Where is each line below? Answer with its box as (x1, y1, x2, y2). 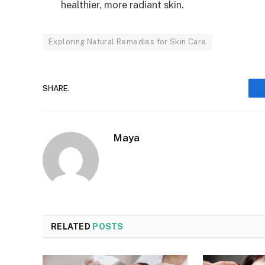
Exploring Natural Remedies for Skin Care (49, 37, 206, 47)
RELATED (51, 222, 93, 232)
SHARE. (43, 83, 70, 93)
